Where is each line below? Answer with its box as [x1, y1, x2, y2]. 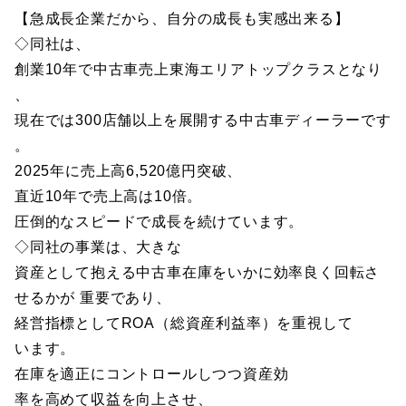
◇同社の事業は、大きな [14, 239, 182, 255]
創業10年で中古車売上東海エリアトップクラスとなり [14, 62, 382, 77]
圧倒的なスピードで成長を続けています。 [14, 214, 304, 229]
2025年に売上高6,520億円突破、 [14, 163, 243, 179]
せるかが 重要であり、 [14, 290, 171, 305]
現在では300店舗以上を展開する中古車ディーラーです [14, 112, 391, 128]
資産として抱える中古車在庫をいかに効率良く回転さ [14, 265, 381, 280]
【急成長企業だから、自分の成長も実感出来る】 [14, 11, 350, 26]
